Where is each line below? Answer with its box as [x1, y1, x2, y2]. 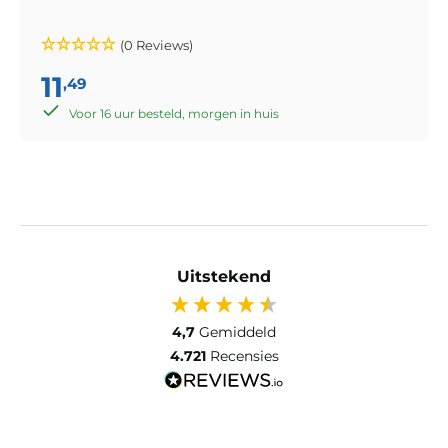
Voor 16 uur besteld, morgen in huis [69, 105, 279, 121]
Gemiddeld [199, 322, 276, 341]
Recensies [209, 346, 279, 365]
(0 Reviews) [120, 36, 193, 53]
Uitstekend [177, 266, 271, 286]
